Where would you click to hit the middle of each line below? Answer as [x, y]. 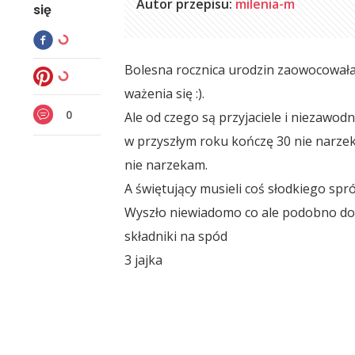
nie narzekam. [166, 164]
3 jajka [144, 260]
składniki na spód [176, 236]
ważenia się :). [165, 93]
